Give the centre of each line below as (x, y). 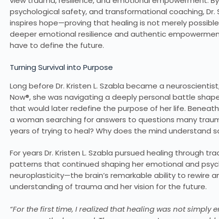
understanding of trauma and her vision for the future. (108, 187)
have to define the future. (57, 45)
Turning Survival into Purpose (61, 67)
